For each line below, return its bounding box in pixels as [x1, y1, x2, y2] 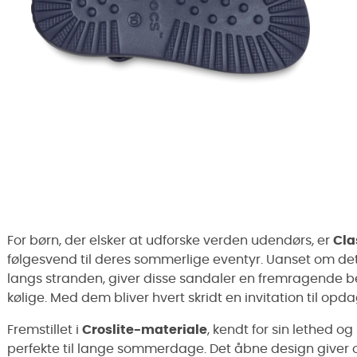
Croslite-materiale [82, 324, 207, 336]
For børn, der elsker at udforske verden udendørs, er [7, 234, 333, 247]
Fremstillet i [7, 324, 82, 336]
